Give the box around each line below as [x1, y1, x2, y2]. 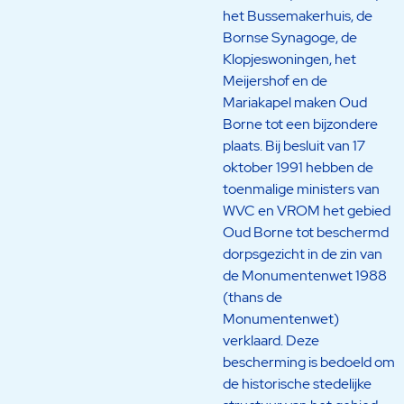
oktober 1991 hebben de [222, 157, 373, 177]
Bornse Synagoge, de [222, 27, 357, 47]
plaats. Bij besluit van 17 [222, 135, 365, 155]
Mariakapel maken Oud [222, 92, 367, 112]
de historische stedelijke [222, 373, 372, 393]
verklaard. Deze [222, 330, 319, 350]
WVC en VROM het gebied [222, 200, 390, 220]
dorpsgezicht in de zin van [222, 243, 382, 263]
